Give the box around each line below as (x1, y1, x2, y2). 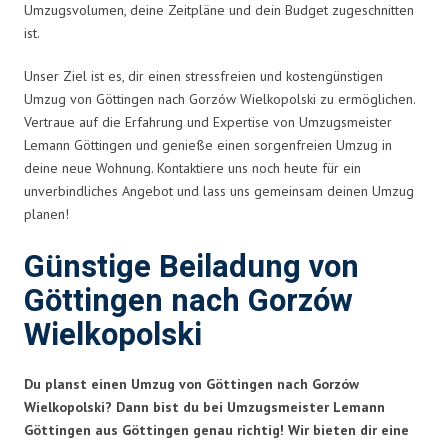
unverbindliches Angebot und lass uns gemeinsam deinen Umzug (24, 181, 414, 200)
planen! (24, 204, 69, 223)
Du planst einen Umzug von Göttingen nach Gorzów (24, 374, 359, 393)
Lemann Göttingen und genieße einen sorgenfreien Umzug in (24, 135, 392, 154)
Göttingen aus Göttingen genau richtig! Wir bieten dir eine (24, 420, 409, 439)
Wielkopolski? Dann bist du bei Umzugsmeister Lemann (24, 397, 385, 416)
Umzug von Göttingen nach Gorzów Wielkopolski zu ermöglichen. (24, 89, 415, 108)
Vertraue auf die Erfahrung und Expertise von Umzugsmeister (24, 112, 392, 131)
